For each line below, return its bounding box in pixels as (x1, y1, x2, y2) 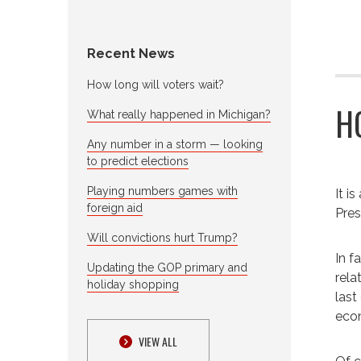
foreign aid (87, 201, 143, 214)
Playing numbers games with (87, 184, 238, 197)
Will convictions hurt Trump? (87, 230, 238, 244)
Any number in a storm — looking (87, 137, 263, 151)
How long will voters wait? (87, 77, 224, 91)
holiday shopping (87, 277, 179, 291)
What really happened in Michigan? (87, 107, 271, 121)
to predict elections (87, 154, 189, 168)
